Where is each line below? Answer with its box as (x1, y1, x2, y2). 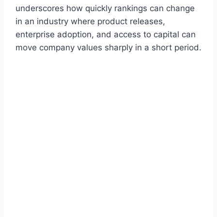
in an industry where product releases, (15, 16, 165, 26)
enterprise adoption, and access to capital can (15, 29, 196, 39)
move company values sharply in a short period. (15, 42, 201, 52)
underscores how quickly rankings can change (15, 3, 195, 13)
